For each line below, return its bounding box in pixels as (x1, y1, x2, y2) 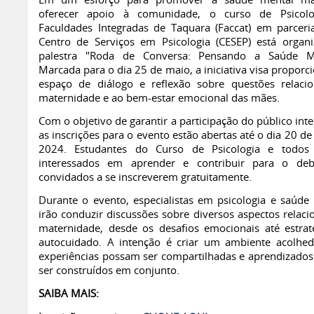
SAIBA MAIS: (39, 287, 99, 300)
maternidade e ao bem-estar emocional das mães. (39, 92, 280, 104)
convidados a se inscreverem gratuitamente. (39, 171, 252, 184)
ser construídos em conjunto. (39, 264, 179, 277)
